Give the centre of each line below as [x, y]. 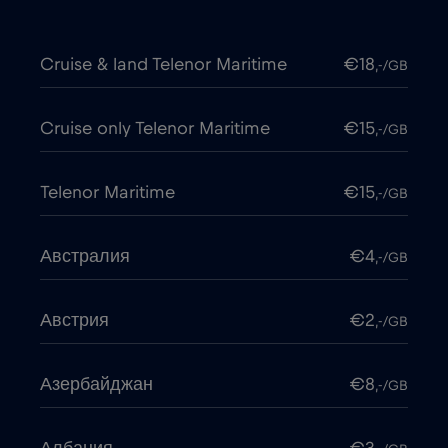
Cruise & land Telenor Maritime [163, 65]
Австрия [74, 321]
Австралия [85, 257]
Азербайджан [96, 385]
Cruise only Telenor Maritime [155, 129]
